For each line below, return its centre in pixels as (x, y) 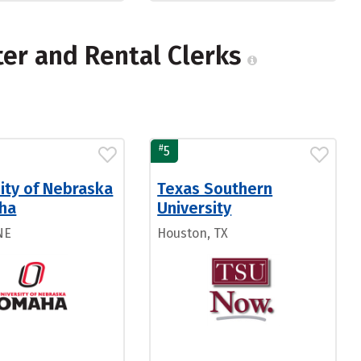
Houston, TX (193, 233)
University (195, 208)
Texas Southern (215, 189)
